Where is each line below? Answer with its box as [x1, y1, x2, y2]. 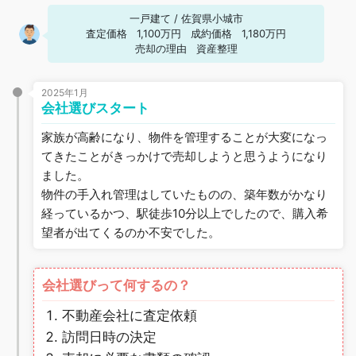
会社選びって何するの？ [42, 277, 192, 293]
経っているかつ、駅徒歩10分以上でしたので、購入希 [41, 206, 329, 221]
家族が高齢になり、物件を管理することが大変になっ [41, 130, 328, 145]
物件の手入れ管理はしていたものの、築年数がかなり [41, 187, 328, 202]
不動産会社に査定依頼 [62, 308, 198, 323]
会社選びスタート [41, 100, 150, 116]
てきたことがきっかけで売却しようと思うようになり [41, 149, 328, 164]
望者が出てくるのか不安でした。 [41, 225, 221, 240]
